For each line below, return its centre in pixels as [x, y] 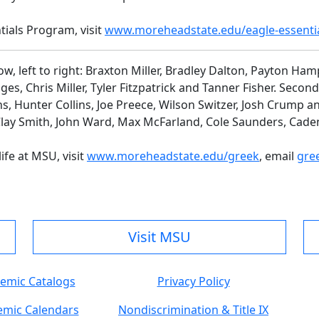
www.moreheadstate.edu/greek [173, 156]
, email [278, 156]
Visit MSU [159, 237]
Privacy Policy [193, 282]
